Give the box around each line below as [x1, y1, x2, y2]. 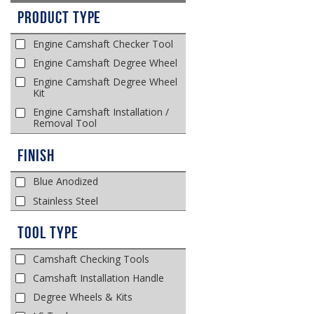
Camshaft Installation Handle [32, 271, 164, 285]
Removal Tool [32, 116, 97, 130]
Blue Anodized [32, 175, 98, 189]
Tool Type [18, 224, 78, 243]
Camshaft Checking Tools [32, 252, 149, 266]
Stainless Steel [32, 193, 98, 207]
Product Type [18, 8, 102, 27]
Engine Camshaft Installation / [32, 105, 169, 119]
